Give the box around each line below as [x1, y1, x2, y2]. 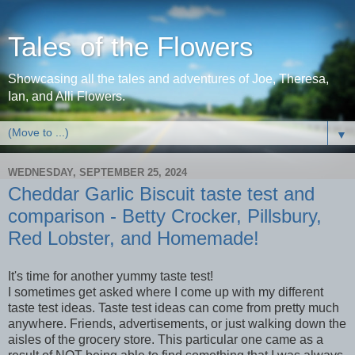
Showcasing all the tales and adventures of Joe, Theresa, [8, 72, 329, 86]
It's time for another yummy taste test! [8, 269, 216, 283]
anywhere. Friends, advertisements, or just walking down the [8, 316, 346, 330]
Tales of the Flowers [8, 32, 254, 62]
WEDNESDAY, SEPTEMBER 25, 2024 [8, 166, 187, 178]
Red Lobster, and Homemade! [8, 227, 259, 249]
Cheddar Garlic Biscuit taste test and [8, 183, 315, 204]
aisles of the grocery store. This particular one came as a [8, 332, 323, 346]
